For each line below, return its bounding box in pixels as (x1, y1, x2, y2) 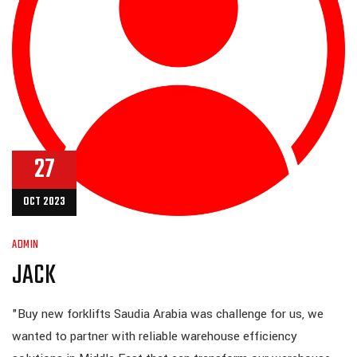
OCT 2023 (23, 193, 65, 211)
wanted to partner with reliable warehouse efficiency (12, 328, 297, 345)
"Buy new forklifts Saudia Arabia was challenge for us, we (12, 305, 324, 323)
